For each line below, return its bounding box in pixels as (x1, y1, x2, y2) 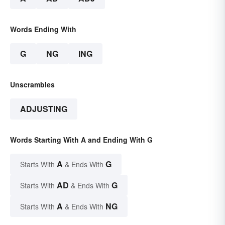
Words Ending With (10, 24, 76, 34)
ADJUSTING (20, 102, 67, 115)
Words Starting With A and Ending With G (10, 134, 153, 145)
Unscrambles (10, 79, 55, 89)
